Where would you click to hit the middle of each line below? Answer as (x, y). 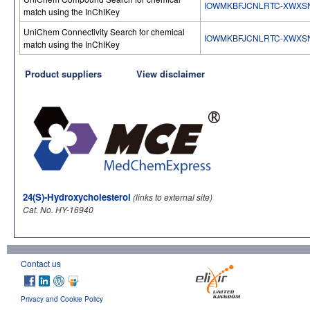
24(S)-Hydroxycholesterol (77, 197)
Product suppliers (63, 74)
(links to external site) (173, 197)
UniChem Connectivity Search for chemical (104, 31)
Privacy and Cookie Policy (62, 299)
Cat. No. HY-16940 (58, 209)
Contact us (41, 263)
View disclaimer (171, 74)
